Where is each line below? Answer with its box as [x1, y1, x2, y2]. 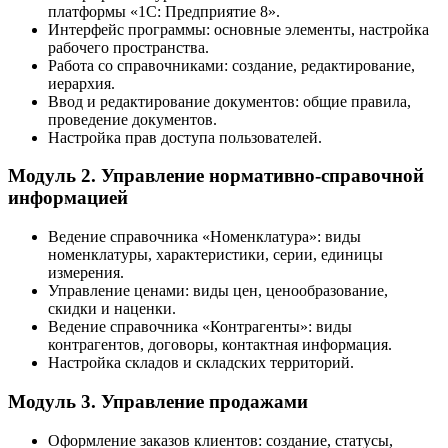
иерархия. [48, 74, 115, 92]
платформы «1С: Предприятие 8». [48, 2, 280, 20]
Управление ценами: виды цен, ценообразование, [48, 282, 388, 300]
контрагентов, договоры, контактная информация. [48, 336, 392, 354]
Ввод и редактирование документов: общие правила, [48, 92, 411, 110]
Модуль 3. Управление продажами [8, 390, 308, 412]
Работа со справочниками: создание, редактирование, [48, 56, 415, 74]
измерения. [48, 264, 124, 282]
